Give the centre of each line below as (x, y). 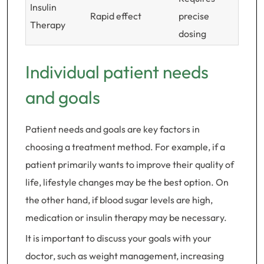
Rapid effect (115, 16)
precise (194, 16)
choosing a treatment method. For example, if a (125, 147)
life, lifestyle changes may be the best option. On (127, 182)
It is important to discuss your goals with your (118, 238)
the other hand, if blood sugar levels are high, (119, 200)
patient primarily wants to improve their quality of (130, 164)
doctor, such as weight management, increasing (125, 256)
